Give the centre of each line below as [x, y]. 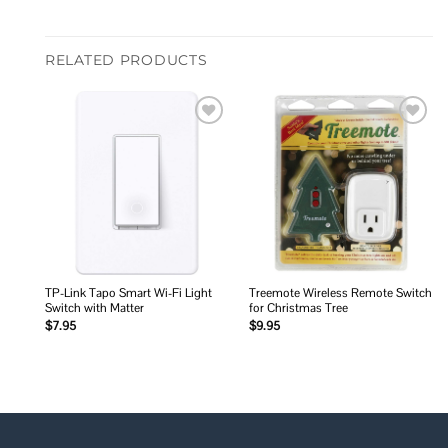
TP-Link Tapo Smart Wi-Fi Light [128, 293]
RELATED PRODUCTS [126, 59]
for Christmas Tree [298, 308]
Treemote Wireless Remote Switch [340, 293]
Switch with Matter [94, 308]
